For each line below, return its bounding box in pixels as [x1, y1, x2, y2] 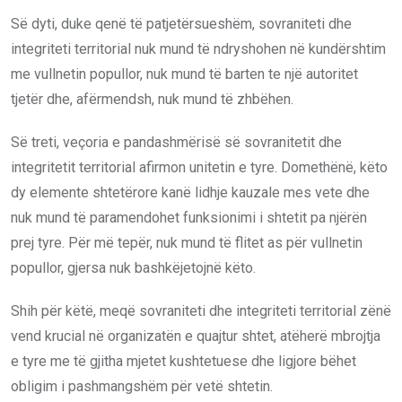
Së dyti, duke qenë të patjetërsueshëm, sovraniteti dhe [11, 14, 352, 32]
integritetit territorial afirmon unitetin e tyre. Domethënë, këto [11, 158, 388, 176]
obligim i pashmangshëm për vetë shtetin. [11, 377, 273, 395]
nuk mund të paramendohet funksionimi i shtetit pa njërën [11, 208, 367, 226]
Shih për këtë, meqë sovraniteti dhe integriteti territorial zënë [11, 301, 391, 319]
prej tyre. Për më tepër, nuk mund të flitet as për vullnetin [11, 233, 363, 251]
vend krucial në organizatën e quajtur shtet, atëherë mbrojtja [11, 327, 380, 345]
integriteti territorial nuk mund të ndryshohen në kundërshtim [11, 39, 386, 57]
